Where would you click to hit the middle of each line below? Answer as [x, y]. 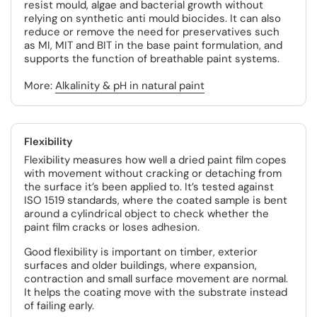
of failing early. [59, 306]
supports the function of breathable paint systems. [152, 59]
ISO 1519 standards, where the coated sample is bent [156, 200]
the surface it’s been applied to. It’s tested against [149, 187]
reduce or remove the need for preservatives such [152, 32]
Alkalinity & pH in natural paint [130, 86]
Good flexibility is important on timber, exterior [141, 252]
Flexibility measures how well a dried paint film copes [155, 160]
